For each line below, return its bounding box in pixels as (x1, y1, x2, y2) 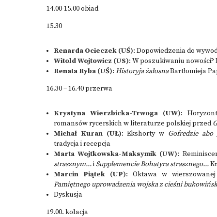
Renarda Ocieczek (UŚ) (54, 46, 133, 55)
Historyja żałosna (116, 67, 169, 76)
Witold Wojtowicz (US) (54, 57, 129, 65)
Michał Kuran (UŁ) (54, 129, 122, 138)
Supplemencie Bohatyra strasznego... (96, 160, 210, 169)
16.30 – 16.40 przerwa (46, 84, 112, 93)
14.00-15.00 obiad (46, 4, 98, 13)
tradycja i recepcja (54, 139, 110, 148)
